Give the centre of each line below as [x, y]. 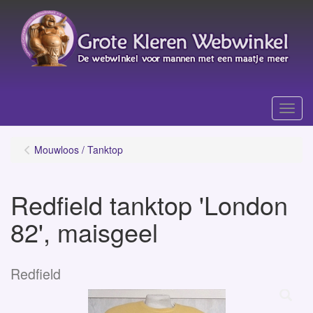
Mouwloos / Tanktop [79, 150]
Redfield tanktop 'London [149, 204]
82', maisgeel [84, 232]
